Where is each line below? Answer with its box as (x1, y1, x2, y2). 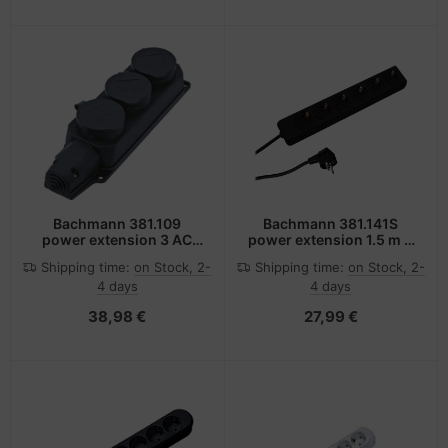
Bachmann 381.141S (263, 215, 399, 232)
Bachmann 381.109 (53, 215, 182, 232)
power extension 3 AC (42, 231, 193, 248)
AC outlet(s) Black (269, 247, 393, 264)
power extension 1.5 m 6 (248, 231, 414, 248)
